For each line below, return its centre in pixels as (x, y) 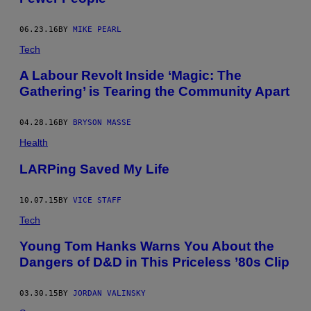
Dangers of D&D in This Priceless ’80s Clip (154, 262)
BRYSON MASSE (102, 123)
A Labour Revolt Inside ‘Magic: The (131, 76)
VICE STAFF (97, 200)
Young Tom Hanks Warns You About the (147, 246)
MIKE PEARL (97, 29)
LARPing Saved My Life (94, 169)
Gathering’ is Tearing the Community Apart (154, 92)
